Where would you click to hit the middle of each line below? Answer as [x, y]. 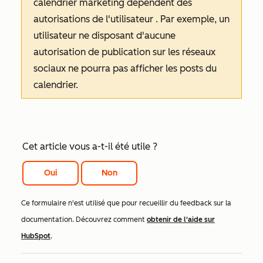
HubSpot [36, 236]
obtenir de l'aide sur [181, 220]
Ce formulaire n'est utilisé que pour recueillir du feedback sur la [126, 203]
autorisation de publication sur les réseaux [124, 52]
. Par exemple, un [193, 19]
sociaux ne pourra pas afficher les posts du [125, 68]
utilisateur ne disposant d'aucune [104, 35]
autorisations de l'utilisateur [95, 19]
